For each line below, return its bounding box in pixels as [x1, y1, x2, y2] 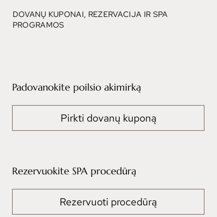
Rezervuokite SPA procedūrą [12, 165, 137, 177]
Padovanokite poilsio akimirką [12, 81, 141, 93]
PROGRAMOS [12, 19, 64, 30]
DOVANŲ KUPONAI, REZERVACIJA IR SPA [12, 9, 168, 19]
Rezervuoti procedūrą [60, 195, 157, 209]
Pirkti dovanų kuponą [60, 111, 156, 125]
